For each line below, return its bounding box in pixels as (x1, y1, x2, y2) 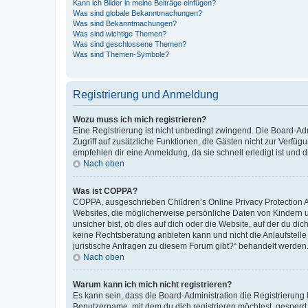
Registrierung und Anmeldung (73, 88, 219, 100)
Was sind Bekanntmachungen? (73, 19, 177, 27)
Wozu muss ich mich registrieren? (73, 114, 206, 124)
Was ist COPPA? (73, 186, 137, 196)
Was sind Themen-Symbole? (73, 49, 169, 58)
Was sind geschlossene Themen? (73, 39, 186, 48)
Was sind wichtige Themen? (73, 29, 166, 38)
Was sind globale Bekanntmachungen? (73, 8, 202, 17)
